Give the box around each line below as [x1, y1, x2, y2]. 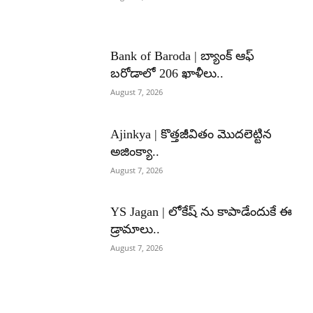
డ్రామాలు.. [110, 222, 161, 237]
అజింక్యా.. [110, 144, 160, 159]
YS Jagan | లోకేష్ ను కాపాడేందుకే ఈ [110, 205, 293, 219]
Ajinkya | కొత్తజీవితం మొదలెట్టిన [110, 126, 272, 141]
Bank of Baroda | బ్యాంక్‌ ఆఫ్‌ [110, 49, 255, 64]
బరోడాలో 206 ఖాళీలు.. [110, 66, 224, 81]
